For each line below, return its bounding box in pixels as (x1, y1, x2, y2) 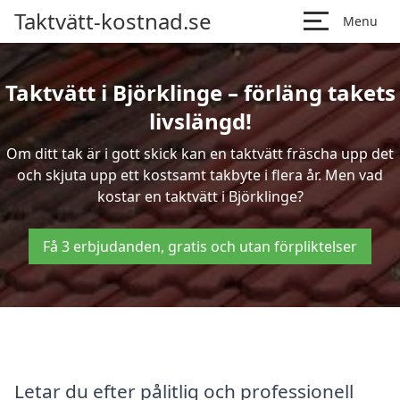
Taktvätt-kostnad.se (14, 6, 212, 36)
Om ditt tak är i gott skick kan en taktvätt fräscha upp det (6, 144, 394, 163)
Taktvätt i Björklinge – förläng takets (4, 78, 396, 107)
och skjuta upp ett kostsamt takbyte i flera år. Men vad (17, 165, 383, 185)
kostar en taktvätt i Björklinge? (96, 187, 304, 206)
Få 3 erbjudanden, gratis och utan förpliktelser (43, 237, 357, 256)
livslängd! (148, 106, 252, 136)
